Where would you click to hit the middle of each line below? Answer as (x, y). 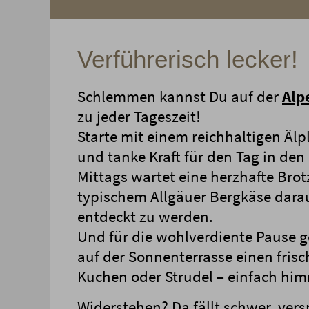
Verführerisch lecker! (188, 59)
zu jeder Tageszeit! (139, 117)
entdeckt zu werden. (145, 217)
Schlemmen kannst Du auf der (180, 97)
